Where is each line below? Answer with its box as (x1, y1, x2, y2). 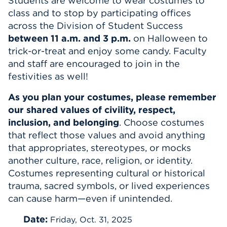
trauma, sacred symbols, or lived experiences (8, 180, 210, 192)
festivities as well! (8, 70, 88, 82)
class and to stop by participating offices (8, 7, 191, 19)
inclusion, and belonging (8, 117, 119, 128)
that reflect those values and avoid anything (8, 129, 205, 141)
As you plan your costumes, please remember (8, 91, 216, 103)
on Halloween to (131, 32, 208, 44)
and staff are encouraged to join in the (8, 58, 180, 69)
